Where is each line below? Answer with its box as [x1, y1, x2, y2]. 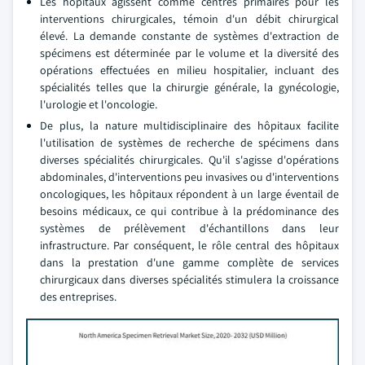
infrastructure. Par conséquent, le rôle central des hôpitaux [40, 238, 339, 253]
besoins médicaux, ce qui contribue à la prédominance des [40, 204, 339, 218]
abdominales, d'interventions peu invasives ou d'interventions [40, 169, 339, 184]
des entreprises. [40, 289, 117, 304]
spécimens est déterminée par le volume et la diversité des [40, 46, 339, 60]
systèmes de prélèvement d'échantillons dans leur [40, 221, 339, 235]
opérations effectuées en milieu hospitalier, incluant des [40, 63, 339, 77]
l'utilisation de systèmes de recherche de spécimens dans [40, 135, 339, 150]
